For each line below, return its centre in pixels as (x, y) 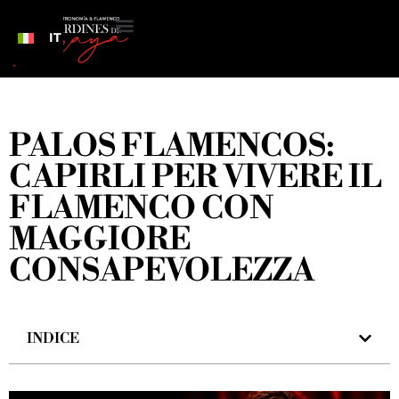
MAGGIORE (100, 240)
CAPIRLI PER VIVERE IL (195, 178)
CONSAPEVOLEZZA (162, 272)
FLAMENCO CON (142, 209)
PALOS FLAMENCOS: (172, 147)
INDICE (53, 339)
